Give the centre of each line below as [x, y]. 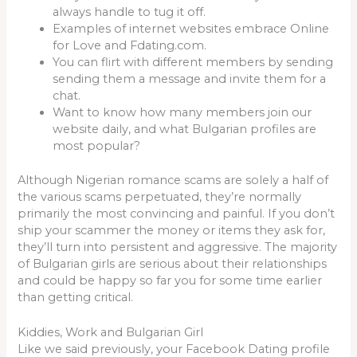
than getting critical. [76, 297]
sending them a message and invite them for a [190, 78]
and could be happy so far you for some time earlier [170, 280]
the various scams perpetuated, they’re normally [160, 196]
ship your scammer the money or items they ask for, [172, 230]
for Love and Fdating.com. [130, 45]
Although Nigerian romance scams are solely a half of [173, 180]
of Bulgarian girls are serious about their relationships [173, 263]
